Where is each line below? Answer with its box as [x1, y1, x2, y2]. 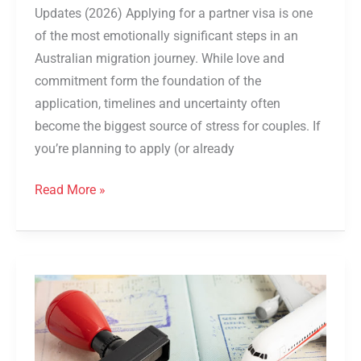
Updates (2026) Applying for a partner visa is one [35, 6, 313, 21]
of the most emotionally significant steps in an [35, 28, 299, 44]
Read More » [35, 183, 106, 198]
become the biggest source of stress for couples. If [35, 118, 322, 134]
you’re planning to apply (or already [35, 141, 235, 156]
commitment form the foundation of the [35, 73, 262, 89]
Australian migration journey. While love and [35, 51, 285, 66]
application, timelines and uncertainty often [35, 96, 281, 111]
